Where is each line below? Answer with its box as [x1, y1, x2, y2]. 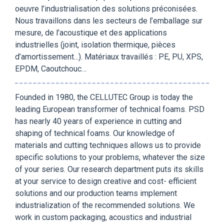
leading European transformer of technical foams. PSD [15, 104, 204, 114]
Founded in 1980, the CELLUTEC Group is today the [15, 92, 193, 102]
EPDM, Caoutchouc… [15, 63, 86, 73]
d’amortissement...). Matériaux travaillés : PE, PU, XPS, [15, 51, 203, 61]
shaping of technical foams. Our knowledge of [15, 128, 175, 138]
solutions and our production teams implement [15, 188, 177, 198]
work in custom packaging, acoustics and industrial [15, 212, 191, 222]
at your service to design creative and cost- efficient [15, 176, 196, 186]
